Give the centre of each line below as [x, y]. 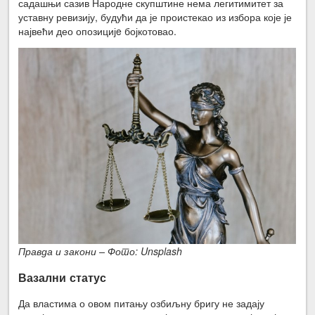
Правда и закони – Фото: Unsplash [101, 251]
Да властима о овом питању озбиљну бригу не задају [142, 303]
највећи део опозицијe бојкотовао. [98, 31]
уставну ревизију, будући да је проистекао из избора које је [155, 17]
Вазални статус [63, 277]
